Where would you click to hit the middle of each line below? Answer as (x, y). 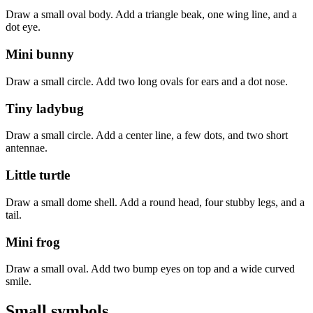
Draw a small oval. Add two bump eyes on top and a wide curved (150, 269)
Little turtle (38, 175)
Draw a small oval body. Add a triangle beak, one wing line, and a (151, 15)
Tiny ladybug (45, 108)
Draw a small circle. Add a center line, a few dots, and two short (147, 136)
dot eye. (23, 27)
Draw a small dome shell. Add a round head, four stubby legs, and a (155, 202)
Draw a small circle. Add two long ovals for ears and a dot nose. (147, 81)
